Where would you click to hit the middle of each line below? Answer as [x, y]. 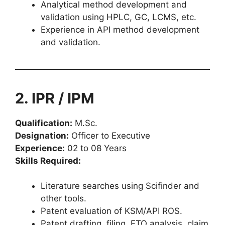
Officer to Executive [109, 135]
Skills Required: [48, 160]
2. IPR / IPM [55, 98]
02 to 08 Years [96, 148]
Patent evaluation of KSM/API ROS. [111, 211]
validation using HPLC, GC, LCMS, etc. [119, 17]
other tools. [64, 198]
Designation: [42, 135]
